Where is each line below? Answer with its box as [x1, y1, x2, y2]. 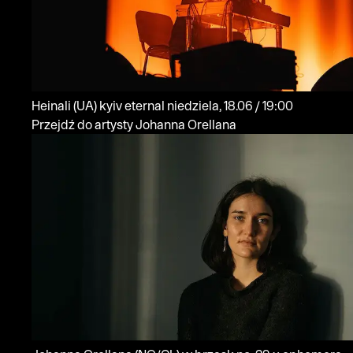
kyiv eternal [99, 98, 167, 113]
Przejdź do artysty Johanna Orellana [32, 117, 236, 132]
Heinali [32, 98, 73, 113]
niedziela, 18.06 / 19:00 [255, 98, 293, 113]
